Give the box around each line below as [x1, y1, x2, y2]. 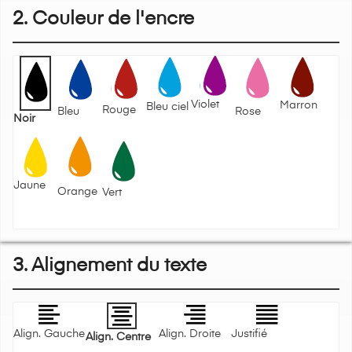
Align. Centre [86, 332, 152, 343]
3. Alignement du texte [13, 256, 207, 276]
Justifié [230, 328, 267, 340]
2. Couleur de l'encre [13, 9, 194, 29]
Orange [57, 186, 98, 198]
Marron [279, 100, 317, 112]
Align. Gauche [13, 328, 85, 340]
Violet [190, 99, 219, 111]
